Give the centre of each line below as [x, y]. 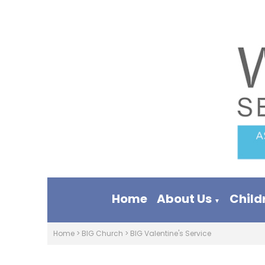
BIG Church [102, 233]
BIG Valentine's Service [171, 233]
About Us [185, 199]
